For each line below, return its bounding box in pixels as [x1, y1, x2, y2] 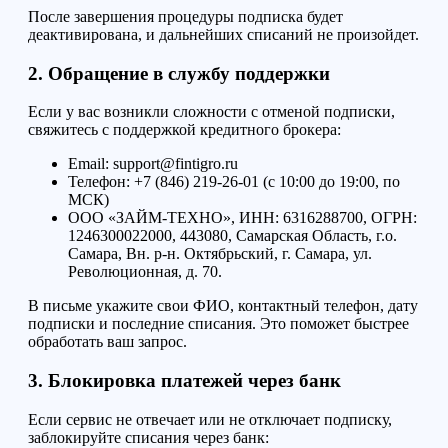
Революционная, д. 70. [68, 263, 222, 281]
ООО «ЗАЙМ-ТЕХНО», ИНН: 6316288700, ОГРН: [68, 209, 417, 227]
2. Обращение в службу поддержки [28, 62, 330, 84]
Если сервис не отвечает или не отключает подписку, [28, 410, 392, 428]
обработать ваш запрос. [28, 333, 187, 351]
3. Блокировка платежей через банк [28, 370, 341, 392]
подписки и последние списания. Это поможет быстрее [28, 315, 409, 333]
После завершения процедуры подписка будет [28, 7, 343, 25]
